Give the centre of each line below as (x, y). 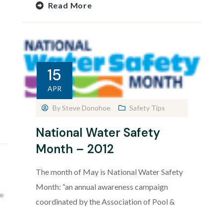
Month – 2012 (75, 149)
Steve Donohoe (86, 108)
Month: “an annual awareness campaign (102, 187)
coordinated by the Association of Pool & (105, 202)
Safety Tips (147, 108)
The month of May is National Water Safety (109, 172)
